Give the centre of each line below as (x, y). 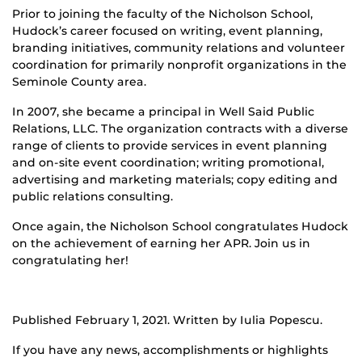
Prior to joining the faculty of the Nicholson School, (162, 13)
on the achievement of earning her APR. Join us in (161, 243)
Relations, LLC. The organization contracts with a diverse (180, 128)
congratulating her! (70, 260)
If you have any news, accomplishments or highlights (170, 349)
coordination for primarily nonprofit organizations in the (179, 64)
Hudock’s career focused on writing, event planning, (167, 30)
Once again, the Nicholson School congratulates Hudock (180, 226)
